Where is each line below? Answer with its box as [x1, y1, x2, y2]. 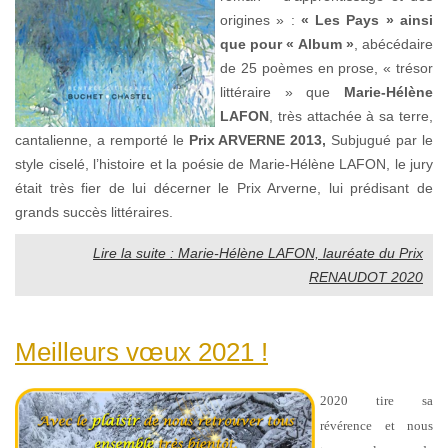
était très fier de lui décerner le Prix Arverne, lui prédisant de [15, 179, 433, 196]
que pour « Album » [220, 35, 354, 52]
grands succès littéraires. [15, 203, 173, 220]
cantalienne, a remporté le [15, 131, 189, 148]
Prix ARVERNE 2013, [188, 131, 327, 148]
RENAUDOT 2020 [309, 268, 423, 285]
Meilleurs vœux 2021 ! [15, 336, 268, 367]
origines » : [220, 11, 301, 28]
